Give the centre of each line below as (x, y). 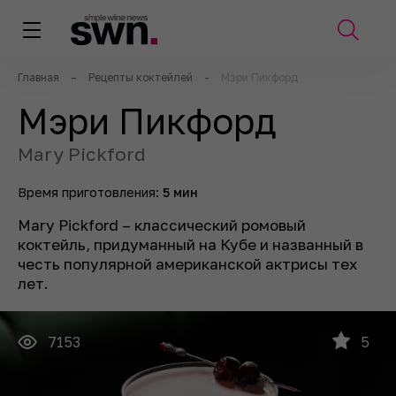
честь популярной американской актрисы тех (187, 264)
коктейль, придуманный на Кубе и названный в (190, 244)
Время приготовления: (90, 192)
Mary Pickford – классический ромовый (162, 225)
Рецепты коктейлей (141, 77)
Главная (38, 77)
